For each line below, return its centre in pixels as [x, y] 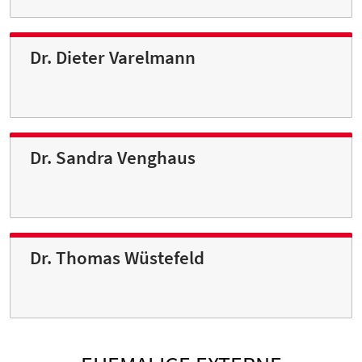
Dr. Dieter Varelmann [113, 58]
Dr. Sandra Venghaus [113, 158]
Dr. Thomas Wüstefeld [117, 258]
